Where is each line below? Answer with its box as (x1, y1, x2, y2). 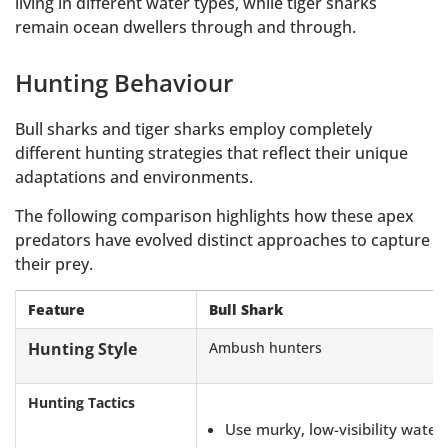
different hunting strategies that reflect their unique (15, 142, 408, 165)
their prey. (15, 252, 93, 275)
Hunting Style (28, 337, 137, 360)
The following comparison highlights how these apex (15, 204, 414, 227)
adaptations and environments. (15, 166, 253, 189)
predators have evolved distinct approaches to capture (15, 228, 430, 251)
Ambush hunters (209, 337, 322, 357)
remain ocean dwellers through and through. (15, 16, 356, 39)
